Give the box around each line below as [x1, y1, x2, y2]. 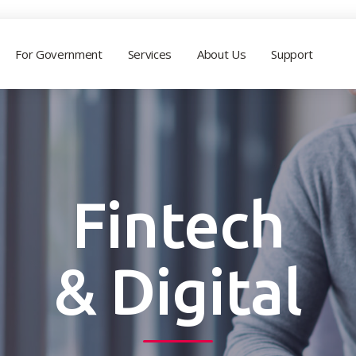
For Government [15, 46, 103, 62]
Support [271, 46, 314, 62]
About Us [197, 46, 246, 62]
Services [127, 46, 172, 62]
